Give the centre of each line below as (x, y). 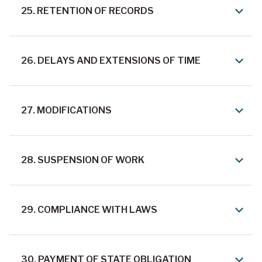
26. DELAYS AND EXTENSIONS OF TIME (111, 61)
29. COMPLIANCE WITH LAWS (89, 210)
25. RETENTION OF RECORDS (87, 11)
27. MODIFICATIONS (66, 111)
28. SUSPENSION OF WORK (83, 160)
